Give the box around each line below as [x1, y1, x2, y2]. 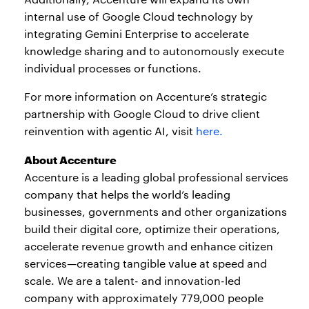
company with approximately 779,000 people [24, 290, 263, 306]
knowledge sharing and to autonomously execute [24, 43, 284, 59]
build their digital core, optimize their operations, [24, 221, 280, 237]
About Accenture [24, 151, 117, 168]
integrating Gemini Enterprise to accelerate [24, 26, 249, 41]
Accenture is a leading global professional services [24, 170, 288, 185]
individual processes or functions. [24, 61, 201, 76]
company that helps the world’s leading [24, 187, 230, 202]
